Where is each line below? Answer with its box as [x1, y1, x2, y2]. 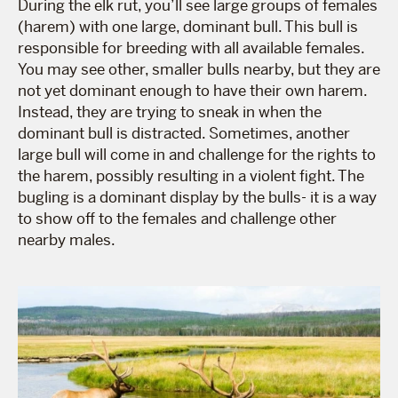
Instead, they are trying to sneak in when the [18, 101, 322, 122]
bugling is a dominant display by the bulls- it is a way [18, 187, 377, 207]
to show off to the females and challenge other [18, 208, 337, 228]
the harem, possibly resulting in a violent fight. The [18, 165, 364, 186]
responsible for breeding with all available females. [18, 37, 364, 58]
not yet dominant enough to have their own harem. [18, 80, 367, 100]
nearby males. [18, 229, 115, 250]
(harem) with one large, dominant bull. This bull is [18, 16, 358, 36]
